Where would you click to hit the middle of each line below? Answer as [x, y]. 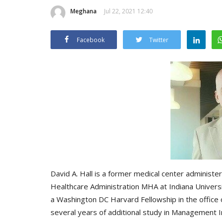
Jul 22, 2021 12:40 [128, 11]
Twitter [159, 40]
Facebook [91, 40]
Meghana [83, 11]
